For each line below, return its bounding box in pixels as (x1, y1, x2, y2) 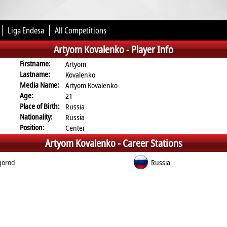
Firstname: (20, 58, 51, 68)
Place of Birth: (20, 101, 60, 111)
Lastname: (20, 69, 51, 79)
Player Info (131, 43, 173, 56)
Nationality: (20, 111, 53, 122)
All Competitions (55, 25, 106, 36)
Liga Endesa (8, 25, 44, 36)
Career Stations (122, 136, 182, 150)
